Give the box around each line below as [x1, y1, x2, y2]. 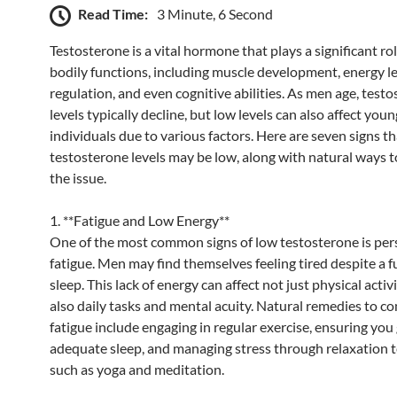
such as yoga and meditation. [50, 360, 224, 378]
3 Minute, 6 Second [157, 4, 273, 22]
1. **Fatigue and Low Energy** [50, 211, 230, 229]
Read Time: [78, 4, 148, 22]
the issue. [50, 168, 106, 186]
